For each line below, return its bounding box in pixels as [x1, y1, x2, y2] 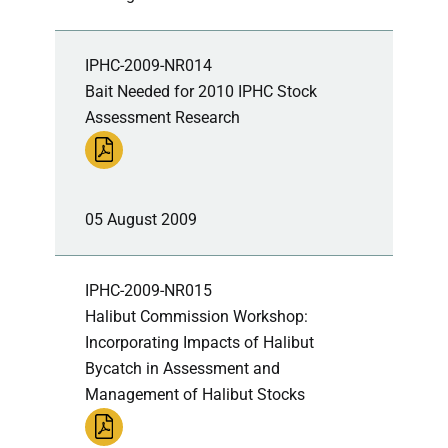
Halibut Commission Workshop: [85, 306, 308, 326]
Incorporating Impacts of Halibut [85, 332, 314, 352]
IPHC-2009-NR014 [85, 55, 212, 75]
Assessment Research [85, 107, 240, 127]
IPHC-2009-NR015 [85, 280, 212, 300]
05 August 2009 [85, 209, 197, 229]
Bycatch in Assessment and [85, 358, 280, 378]
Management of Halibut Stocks [85, 384, 305, 404]
